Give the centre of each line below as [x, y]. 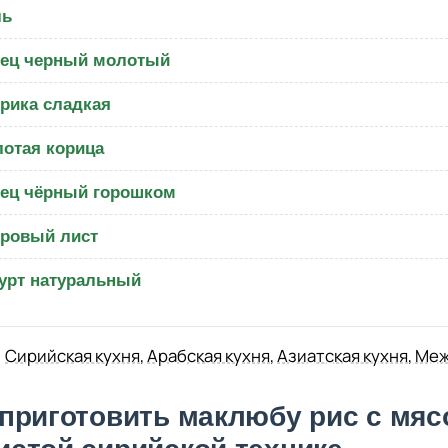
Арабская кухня [208, 355]
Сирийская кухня [72, 355]
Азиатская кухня [342, 355]
